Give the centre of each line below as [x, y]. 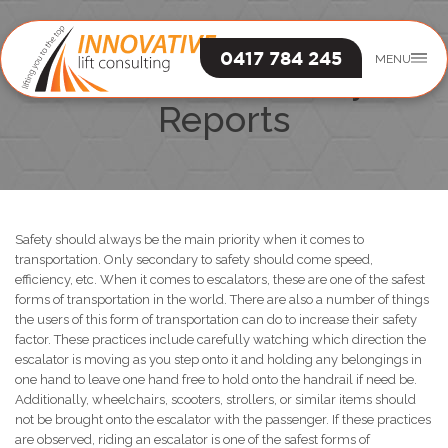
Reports [224, 119]
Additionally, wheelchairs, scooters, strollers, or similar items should [215, 399]
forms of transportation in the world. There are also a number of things [222, 299]
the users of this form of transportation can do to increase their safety [216, 319]
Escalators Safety [224, 80]
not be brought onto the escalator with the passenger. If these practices [223, 419]
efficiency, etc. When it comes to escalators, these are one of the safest [220, 279]
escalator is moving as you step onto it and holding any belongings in [218, 359]
